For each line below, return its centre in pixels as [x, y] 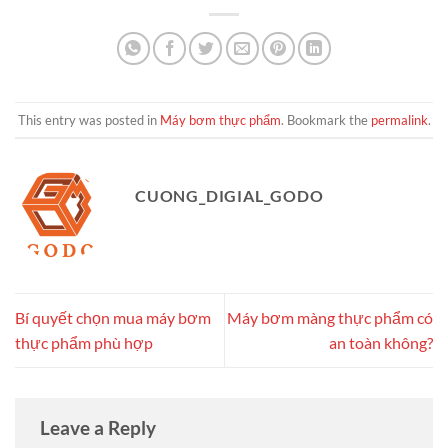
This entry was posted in [88, 119]
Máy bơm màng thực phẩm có [330, 318]
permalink [399, 119]
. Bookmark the [325, 119]
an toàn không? [381, 343]
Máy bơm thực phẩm [220, 119]
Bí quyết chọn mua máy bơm [113, 318]
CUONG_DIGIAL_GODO [229, 196]
